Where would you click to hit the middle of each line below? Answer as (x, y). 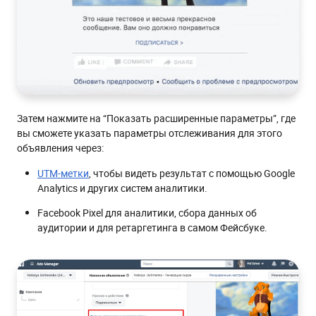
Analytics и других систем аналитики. (122, 188)
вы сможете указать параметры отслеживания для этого (150, 133)
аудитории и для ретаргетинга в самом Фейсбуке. (152, 228)
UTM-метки (63, 174)
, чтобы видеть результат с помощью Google (192, 174)
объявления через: (60, 148)
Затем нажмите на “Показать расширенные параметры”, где (156, 119)
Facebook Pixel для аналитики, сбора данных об (147, 213)
